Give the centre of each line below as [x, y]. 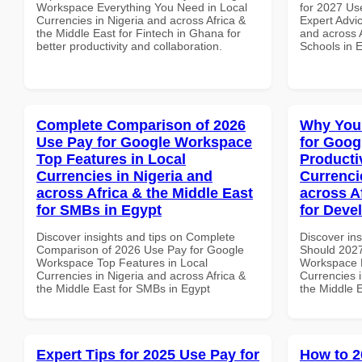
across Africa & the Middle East [145, 193]
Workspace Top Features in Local [122, 262]
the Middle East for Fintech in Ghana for [139, 33]
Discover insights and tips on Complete [136, 236]
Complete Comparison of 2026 [141, 125]
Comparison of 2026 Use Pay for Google [140, 249]
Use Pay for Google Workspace [144, 142]
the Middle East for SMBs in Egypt [123, 288]
